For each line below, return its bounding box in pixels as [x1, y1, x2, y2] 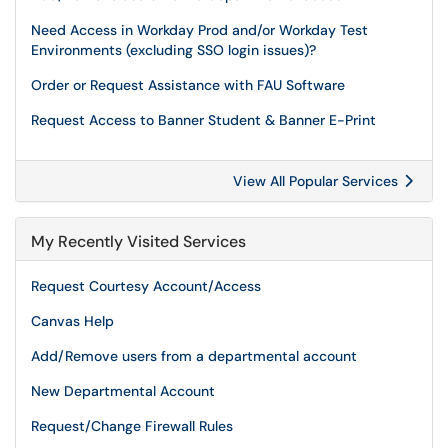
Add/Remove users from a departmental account [31, 347, 357, 365]
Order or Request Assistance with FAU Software [31, 76, 345, 94]
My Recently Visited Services [31, 231, 246, 252]
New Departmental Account [31, 382, 215, 400]
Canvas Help [31, 312, 114, 330]
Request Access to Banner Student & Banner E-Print [31, 111, 376, 129]
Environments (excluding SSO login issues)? [31, 41, 316, 59]
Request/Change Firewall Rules [31, 417, 233, 435]
